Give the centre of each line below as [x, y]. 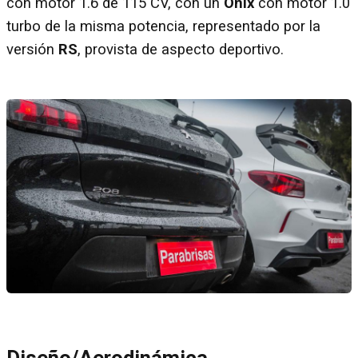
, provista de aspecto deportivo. [181, 49]
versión [32, 49]
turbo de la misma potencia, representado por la [163, 26]
